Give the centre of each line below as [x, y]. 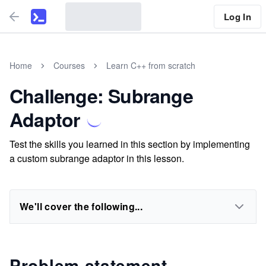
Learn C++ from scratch [151, 65]
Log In [237, 16]
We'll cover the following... [81, 206]
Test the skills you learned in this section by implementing [130, 144]
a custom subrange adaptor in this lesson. [97, 158]
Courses [69, 65]
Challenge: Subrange [101, 96]
